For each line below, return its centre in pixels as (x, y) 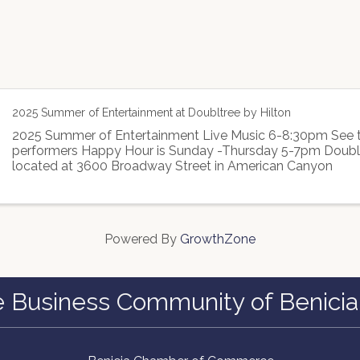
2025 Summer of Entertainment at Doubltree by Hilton (152, 112)
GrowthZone (218, 239)
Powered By (142, 239)
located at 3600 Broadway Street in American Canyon (173, 166)
